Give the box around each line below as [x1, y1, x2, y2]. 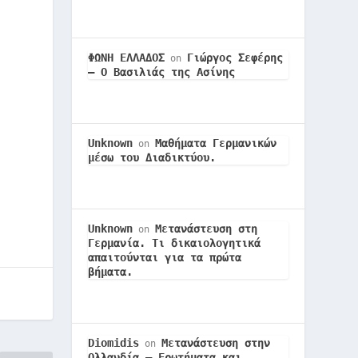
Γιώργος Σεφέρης [187, 51, 284, 64]
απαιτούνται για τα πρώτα [88, 251, 242, 264]
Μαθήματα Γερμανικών [155, 137, 277, 149]
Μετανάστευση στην [161, 336, 271, 349]
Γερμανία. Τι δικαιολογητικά [88, 237, 261, 249]
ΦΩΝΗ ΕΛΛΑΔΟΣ [88, 51, 165, 64]
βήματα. [88, 265, 133, 278]
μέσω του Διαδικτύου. [88, 151, 217, 164]
